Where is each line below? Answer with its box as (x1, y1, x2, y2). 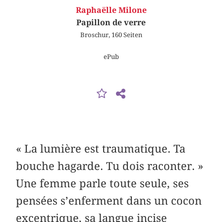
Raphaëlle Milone (75, 5, 147, 15)
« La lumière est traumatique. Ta (16, 142, 186, 155)
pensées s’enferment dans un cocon (16, 194, 202, 207)
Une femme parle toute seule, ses (16, 176, 189, 190)
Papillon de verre (76, 18, 146, 28)
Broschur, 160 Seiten (80, 31, 142, 39)
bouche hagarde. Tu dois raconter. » (16, 159, 204, 172)
